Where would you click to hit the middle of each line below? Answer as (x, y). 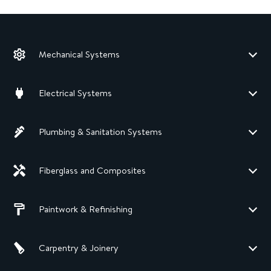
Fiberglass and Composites (92, 171)
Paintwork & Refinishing (86, 209)
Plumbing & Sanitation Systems (100, 132)
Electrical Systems (75, 93)
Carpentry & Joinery (79, 248)
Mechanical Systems (79, 54)
